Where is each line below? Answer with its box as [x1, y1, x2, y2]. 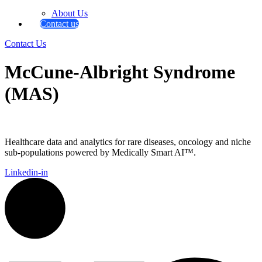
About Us [51, 8, 88, 18]
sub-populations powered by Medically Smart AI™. [5, 147, 196, 158]
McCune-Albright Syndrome [5, 61, 235, 82]
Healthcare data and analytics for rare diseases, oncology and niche [5, 137, 251, 147]
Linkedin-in [5, 167, 48, 178]
